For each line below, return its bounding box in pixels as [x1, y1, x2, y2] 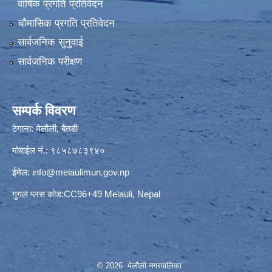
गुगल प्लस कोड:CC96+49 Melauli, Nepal [12, 188, 160, 199]
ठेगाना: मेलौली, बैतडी [12, 123, 78, 134]
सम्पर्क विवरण [12, 103, 75, 118]
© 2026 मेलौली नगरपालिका [97, 260, 182, 270]
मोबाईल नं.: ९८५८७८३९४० [12, 144, 105, 155]
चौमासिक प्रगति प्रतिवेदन [17, 17, 115, 29]
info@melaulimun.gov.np [32, 166, 129, 177]
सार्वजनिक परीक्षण [17, 55, 82, 67]
